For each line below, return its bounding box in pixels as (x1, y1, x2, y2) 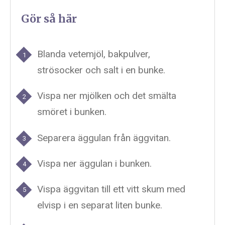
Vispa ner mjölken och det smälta (37, 90, 176, 102)
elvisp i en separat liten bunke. (37, 199, 162, 211)
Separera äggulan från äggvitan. (37, 132, 171, 144)
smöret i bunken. (37, 106, 106, 118)
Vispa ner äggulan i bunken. (37, 157, 152, 169)
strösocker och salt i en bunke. (37, 64, 165, 76)
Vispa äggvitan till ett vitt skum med (37, 183, 185, 195)
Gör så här (21, 12, 77, 26)
